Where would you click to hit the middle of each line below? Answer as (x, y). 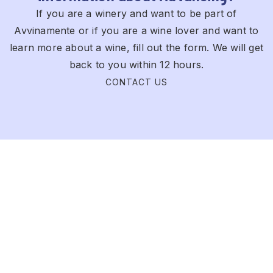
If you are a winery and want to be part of (136, 13)
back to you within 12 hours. (136, 64)
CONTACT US (136, 82)
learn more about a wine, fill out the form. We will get (136, 47)
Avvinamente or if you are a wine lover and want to (136, 30)
